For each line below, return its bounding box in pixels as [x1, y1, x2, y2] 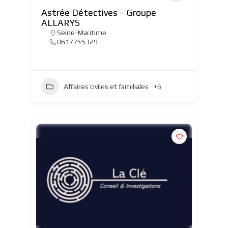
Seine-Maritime [56, 28, 106, 37]
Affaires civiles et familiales [63, 82, 149, 91]
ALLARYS [41, 17, 80, 28]
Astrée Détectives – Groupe [41, 7, 156, 18]
